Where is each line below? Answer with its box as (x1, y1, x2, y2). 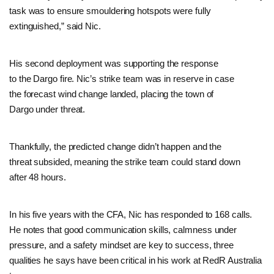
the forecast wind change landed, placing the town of (9, 88, 214, 99)
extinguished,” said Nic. (9, 20, 103, 31)
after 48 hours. (9, 171, 68, 182)
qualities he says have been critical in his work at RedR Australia (9, 254, 262, 265)
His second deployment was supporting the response (9, 57, 218, 68)
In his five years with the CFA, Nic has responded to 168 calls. (9, 209, 253, 220)
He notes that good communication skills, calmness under (9, 224, 237, 235)
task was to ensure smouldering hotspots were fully (9, 5, 211, 16)
